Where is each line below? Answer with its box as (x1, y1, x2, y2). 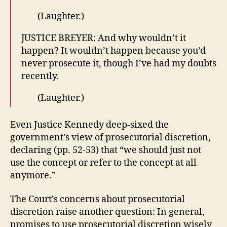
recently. (21, 70, 59, 82)
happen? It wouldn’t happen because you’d (21, 45, 206, 57)
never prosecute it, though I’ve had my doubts (21, 58, 216, 69)
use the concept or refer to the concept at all (10, 157, 197, 169)
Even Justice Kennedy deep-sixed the (10, 119, 169, 131)
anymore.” (10, 169, 56, 181)
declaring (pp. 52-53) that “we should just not (10, 144, 201, 156)
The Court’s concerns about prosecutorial (10, 194, 185, 205)
